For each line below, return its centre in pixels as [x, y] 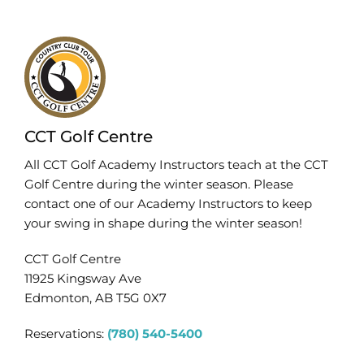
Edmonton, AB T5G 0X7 [95, 298]
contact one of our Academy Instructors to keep [168, 204]
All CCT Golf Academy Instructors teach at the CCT [176, 165]
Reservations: [65, 334]
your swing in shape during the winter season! [163, 223]
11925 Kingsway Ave [82, 279]
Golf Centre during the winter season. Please [158, 184]
